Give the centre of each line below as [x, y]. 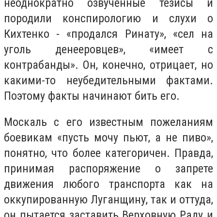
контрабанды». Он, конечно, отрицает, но [108, 65]
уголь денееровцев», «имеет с [108, 49]
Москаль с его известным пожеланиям [108, 122]
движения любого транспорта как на [108, 184]
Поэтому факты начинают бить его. [92, 96]
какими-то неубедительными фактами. [108, 80]
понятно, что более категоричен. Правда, [108, 153]
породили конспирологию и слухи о [108, 18]
